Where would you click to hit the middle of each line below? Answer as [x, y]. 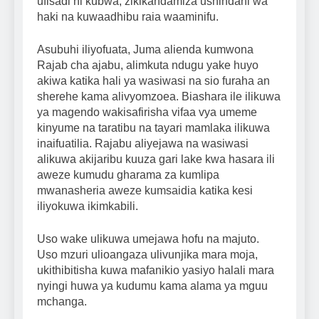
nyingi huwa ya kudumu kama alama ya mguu [152, 286]
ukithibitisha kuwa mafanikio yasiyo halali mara [156, 271]
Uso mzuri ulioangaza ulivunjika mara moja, [147, 255]
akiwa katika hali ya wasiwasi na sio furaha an [153, 81]
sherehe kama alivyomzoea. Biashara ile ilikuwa [159, 97]
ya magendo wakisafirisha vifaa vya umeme [147, 113]
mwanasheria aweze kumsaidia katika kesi [145, 191]
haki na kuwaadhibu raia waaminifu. [128, 17]
